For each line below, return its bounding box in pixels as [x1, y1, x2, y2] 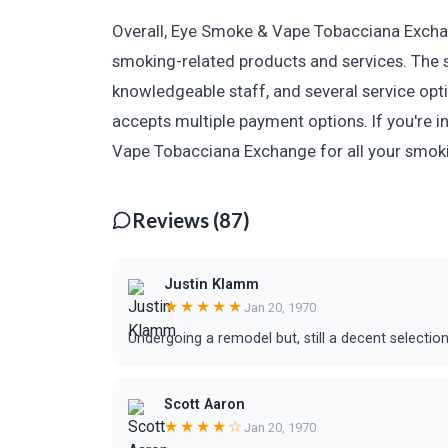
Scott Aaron [164, 396, 245, 413]
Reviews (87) [132, 208, 250, 232]
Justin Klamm [164, 276, 259, 293]
